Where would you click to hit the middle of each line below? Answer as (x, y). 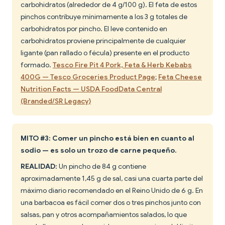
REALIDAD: (39, 166)
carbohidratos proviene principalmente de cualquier (103, 41)
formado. (37, 65)
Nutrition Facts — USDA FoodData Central (91, 89)
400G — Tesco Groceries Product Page (88, 77)
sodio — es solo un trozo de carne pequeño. (99, 150)
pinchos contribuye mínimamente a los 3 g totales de (104, 17)
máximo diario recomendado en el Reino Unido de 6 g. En (112, 191)
